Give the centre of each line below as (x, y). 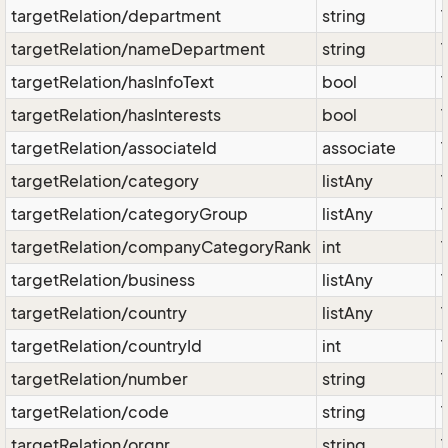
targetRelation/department (116, 16)
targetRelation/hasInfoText (112, 82)
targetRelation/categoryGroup (129, 214)
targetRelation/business (103, 280)
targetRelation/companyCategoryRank (161, 247)
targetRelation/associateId (114, 148)
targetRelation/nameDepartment (138, 49)
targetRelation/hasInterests (116, 115)
